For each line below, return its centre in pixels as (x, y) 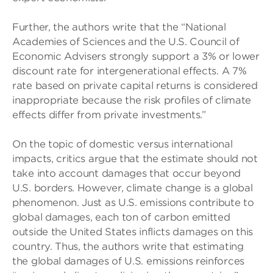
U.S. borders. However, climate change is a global (133, 188)
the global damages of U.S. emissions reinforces (128, 261)
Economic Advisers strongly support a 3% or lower (136, 56)
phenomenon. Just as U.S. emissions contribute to (133, 203)
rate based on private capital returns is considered (135, 86)
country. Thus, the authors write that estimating (128, 246)
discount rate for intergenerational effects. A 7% (129, 71)
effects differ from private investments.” (109, 115)
